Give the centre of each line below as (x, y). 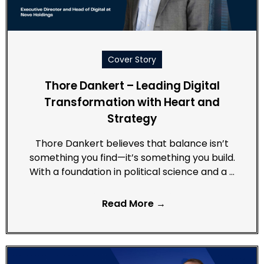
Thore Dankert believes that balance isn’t (132, 144)
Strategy (132, 119)
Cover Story (132, 60)
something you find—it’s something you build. (132, 158)
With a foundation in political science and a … (132, 172)
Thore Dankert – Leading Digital (132, 86)
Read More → (133, 204)
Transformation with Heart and (132, 103)
